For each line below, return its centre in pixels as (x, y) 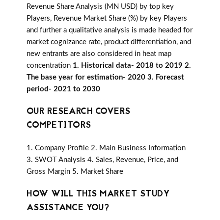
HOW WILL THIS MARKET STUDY (98, 194)
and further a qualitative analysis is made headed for (110, 30)
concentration (50, 66)
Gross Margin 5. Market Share (75, 172)
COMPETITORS (59, 126)
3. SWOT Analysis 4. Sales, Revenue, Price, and (102, 160)
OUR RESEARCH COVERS (79, 112)
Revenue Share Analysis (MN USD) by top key (100, 7)
